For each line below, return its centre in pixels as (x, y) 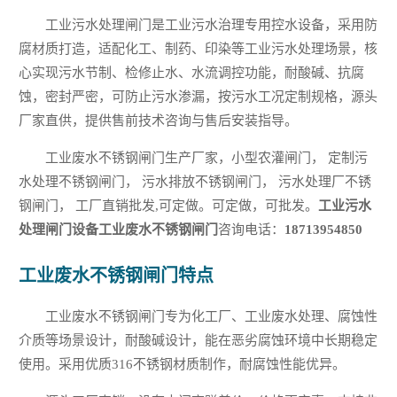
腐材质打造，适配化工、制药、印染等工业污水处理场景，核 (198, 49)
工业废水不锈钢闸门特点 (117, 276)
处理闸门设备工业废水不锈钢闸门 (119, 230)
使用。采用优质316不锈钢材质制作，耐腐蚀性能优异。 (183, 364)
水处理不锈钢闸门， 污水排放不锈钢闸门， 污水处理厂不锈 (195, 182)
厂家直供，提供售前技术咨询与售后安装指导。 (159, 121)
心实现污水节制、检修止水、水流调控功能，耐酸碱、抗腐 (192, 73)
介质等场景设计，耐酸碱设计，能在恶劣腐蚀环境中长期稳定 (198, 340)
